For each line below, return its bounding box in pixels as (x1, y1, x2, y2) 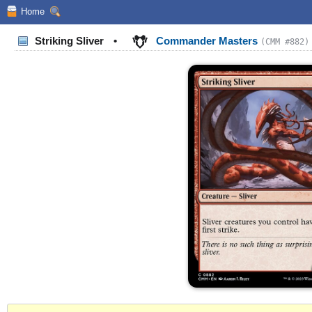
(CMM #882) (260, 37, 309, 47)
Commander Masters (153, 35, 260, 47)
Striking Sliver (32, 35, 107, 47)
